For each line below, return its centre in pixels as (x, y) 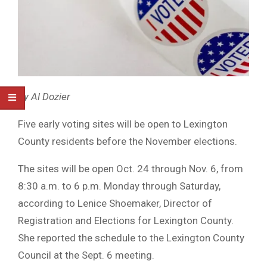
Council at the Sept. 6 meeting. (86, 255)
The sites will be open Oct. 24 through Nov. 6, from (131, 169)
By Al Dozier (44, 97)
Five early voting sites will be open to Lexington (123, 124)
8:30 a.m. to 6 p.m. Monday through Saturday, (119, 186)
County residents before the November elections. (128, 142)
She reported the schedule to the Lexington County (131, 238)
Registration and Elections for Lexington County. (126, 221)
